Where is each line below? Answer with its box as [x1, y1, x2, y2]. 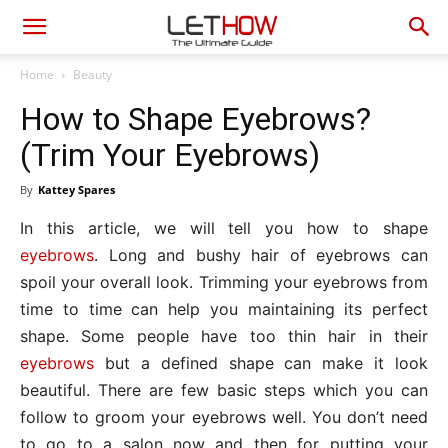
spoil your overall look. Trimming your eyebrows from [20, 272, 428, 292]
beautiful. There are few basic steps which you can [20, 380, 428, 400]
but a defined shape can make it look [94, 353, 428, 373]
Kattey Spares [38, 182, 115, 197]
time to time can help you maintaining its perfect [20, 299, 428, 319]
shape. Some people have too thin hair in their [20, 326, 428, 346]
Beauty [73, 66, 112, 83]
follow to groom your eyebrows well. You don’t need [20, 407, 428, 427]
